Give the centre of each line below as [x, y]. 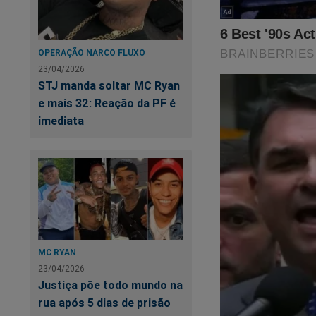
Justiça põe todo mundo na [110, 285]
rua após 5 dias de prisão [104, 303]
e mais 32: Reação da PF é [107, 103]
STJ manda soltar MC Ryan [109, 86]
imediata [61, 121]
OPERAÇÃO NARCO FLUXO [92, 53]
